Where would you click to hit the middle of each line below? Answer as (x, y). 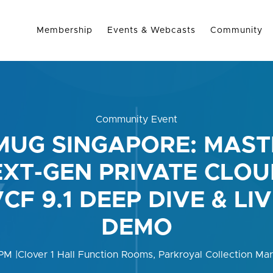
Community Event (136, 119)
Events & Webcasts (152, 30)
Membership (65, 30)
